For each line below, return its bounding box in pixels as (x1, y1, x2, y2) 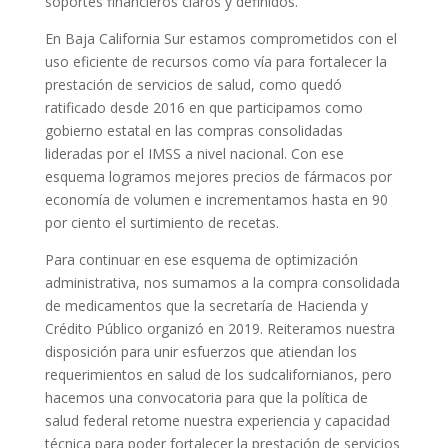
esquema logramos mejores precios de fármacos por (44, 166, 392, 186)
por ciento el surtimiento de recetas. (44, 212, 279, 232)
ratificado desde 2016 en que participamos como (44, 97, 363, 117)
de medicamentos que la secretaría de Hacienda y (44, 295, 368, 315)
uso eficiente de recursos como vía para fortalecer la (44, 51, 387, 71)
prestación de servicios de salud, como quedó (44, 74, 342, 94)
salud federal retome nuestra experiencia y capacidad (44, 410, 390, 430)
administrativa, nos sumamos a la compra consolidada (44, 272, 400, 292)
